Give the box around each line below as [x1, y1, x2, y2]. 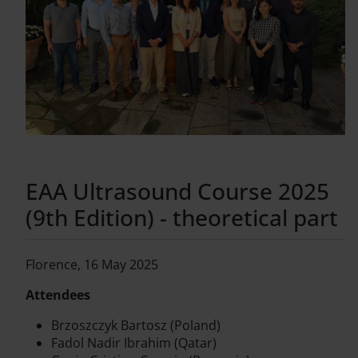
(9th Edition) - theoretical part [26, 201, 338, 233]
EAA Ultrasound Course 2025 [26, 175, 329, 206]
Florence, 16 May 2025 [26, 255, 158, 273]
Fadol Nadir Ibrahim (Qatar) [51, 333, 217, 352]
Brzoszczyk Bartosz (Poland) [51, 316, 221, 334]
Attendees [26, 285, 90, 304]
